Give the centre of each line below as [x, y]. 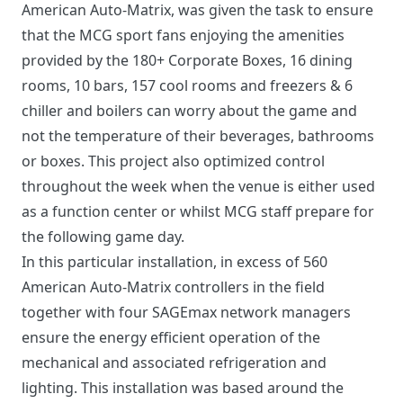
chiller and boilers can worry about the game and [189, 111]
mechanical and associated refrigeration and [174, 363]
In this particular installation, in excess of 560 [175, 262]
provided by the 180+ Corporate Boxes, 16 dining [187, 61]
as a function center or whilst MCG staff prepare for [198, 212]
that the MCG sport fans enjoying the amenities [183, 36]
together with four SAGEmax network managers [186, 313]
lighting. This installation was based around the [183, 388]
